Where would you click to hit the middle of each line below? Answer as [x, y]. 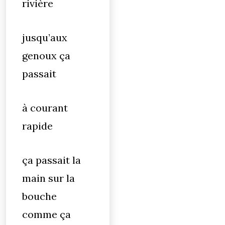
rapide [37, 126]
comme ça [46, 214]
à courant [45, 108]
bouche [39, 196]
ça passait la [51, 160]
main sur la [48, 178]
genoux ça [46, 55]
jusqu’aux [45, 37]
